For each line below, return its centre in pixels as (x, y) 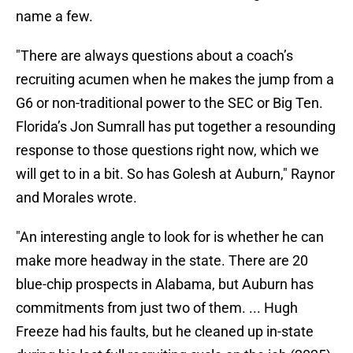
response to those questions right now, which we (167, 150)
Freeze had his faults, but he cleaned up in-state (165, 332)
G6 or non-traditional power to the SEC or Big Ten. (169, 103)
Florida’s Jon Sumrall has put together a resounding (176, 127)
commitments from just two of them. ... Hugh (157, 308)
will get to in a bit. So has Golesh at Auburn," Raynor (175, 174)
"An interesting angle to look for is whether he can (170, 237)
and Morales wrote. (76, 198)
